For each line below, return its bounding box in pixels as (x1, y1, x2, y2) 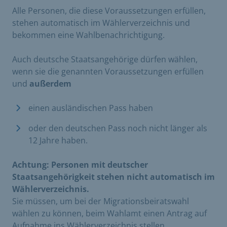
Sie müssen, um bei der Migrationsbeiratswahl (12, 195, 189, 207)
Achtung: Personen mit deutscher (12, 159, 148, 170)
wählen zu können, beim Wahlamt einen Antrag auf (12, 207, 207, 219)
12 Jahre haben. (28, 134, 88, 146)
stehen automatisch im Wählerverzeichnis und (12, 17, 190, 28)
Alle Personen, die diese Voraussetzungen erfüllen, (12, 5, 206, 16)
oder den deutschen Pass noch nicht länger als (28, 122, 207, 134)
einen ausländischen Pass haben (28, 102, 153, 113)
